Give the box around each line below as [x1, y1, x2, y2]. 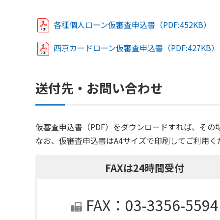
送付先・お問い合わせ [35, 78, 163, 97]
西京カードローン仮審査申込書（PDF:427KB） [54, 42, 219, 54]
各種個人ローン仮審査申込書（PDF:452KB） [54, 18, 211, 30]
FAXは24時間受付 [105, 160, 185, 175]
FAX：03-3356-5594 [85, 193, 219, 216]
